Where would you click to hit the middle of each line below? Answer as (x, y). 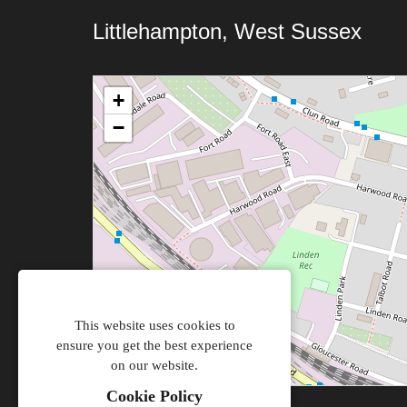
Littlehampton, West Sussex (227, 31)
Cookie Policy (154, 396)
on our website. (154, 365)
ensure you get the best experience (154, 345)
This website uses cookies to (154, 325)
